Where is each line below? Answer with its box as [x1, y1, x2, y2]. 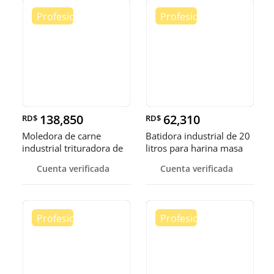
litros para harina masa [146, 142, 243, 155]
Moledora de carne [22, 130, 101, 143]
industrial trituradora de [22, 142, 123, 155]
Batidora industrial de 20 [146, 130, 250, 143]
